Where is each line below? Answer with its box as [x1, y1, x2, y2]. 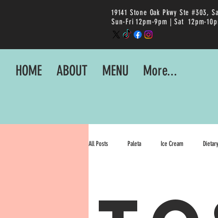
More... [143, 62, 177, 79]
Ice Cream [161, 139, 183, 148]
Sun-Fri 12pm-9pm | [111, 17, 175, 26]
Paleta [127, 139, 141, 148]
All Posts [89, 139, 108, 148]
